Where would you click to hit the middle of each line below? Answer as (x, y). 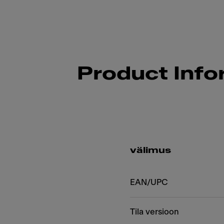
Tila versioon (154, 212)
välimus (150, 150)
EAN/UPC (149, 182)
